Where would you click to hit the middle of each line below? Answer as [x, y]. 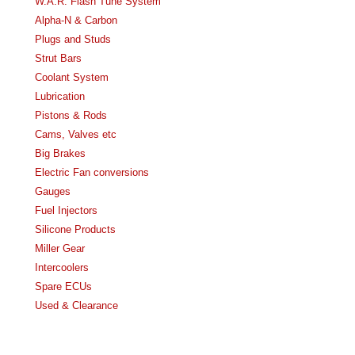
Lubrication [60, 96]
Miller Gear [60, 248]
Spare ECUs [63, 286]
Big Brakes [60, 153]
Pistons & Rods [71, 115]
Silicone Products [75, 229]
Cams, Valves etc [76, 134]
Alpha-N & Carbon [76, 20]
